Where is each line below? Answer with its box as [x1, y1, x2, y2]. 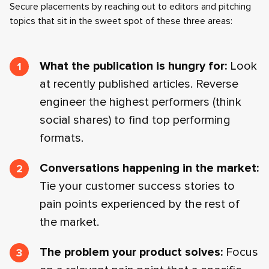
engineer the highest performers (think [40, 95, 241, 109]
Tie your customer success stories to [40, 179, 235, 193]
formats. [40, 131, 83, 145]
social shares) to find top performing [40, 113, 231, 127]
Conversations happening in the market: [40, 161, 259, 175]
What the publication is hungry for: [40, 59, 227, 73]
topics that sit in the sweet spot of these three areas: [10, 15, 232, 27]
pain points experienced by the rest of [40, 197, 240, 211]
